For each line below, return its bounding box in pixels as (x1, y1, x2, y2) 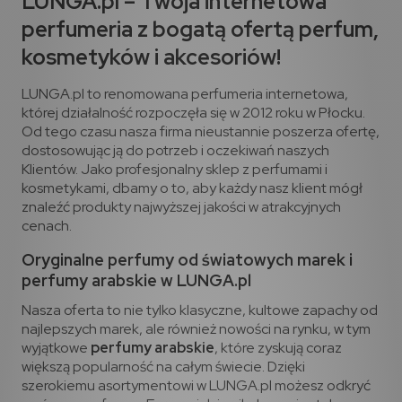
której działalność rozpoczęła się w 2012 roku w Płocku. (22, 102, 365, 122)
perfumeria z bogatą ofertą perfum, (22, 14, 379, 43)
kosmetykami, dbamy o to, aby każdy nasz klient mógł (22, 178, 363, 197)
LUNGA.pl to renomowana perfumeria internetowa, (22, 83, 348, 103)
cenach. (22, 215, 72, 235)
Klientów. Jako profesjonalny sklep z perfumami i (22, 159, 328, 179)
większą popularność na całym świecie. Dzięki (22, 357, 305, 377)
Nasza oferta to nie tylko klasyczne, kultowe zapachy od (22, 301, 378, 320)
